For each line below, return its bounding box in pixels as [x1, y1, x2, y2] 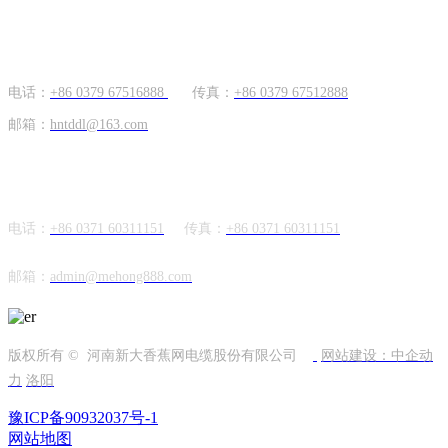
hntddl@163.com [50, 116, 148, 132]
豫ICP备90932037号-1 [8, 408, 158, 426]
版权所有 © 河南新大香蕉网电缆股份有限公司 [8, 347, 313, 363]
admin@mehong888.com [50, 268, 192, 284]
